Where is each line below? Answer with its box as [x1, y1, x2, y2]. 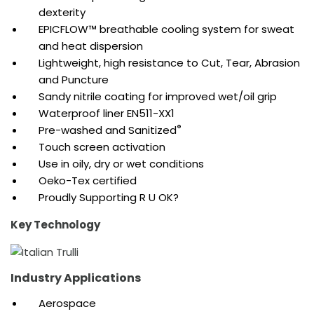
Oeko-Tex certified [39, 172, 137, 188]
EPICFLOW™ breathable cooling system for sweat [39, 21, 294, 36]
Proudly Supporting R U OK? [39, 189, 179, 205]
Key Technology [11, 217, 100, 232]
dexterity [39, 4, 86, 20]
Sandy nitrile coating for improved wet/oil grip [39, 88, 277, 104]
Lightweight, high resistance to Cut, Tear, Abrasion [39, 55, 300, 70]
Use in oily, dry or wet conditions [39, 156, 204, 171]
